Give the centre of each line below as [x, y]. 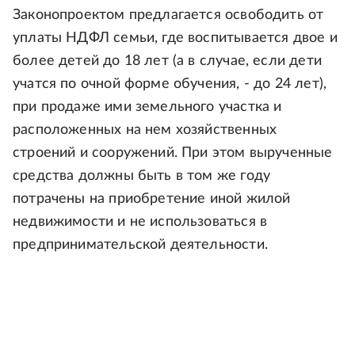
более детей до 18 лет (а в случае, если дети [167, 61]
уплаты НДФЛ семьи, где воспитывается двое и [175, 38]
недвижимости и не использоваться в [140, 222]
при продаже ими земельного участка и [147, 107]
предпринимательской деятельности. [140, 245]
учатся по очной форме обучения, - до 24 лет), [170, 84]
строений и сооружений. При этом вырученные [173, 153]
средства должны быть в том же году [142, 176]
